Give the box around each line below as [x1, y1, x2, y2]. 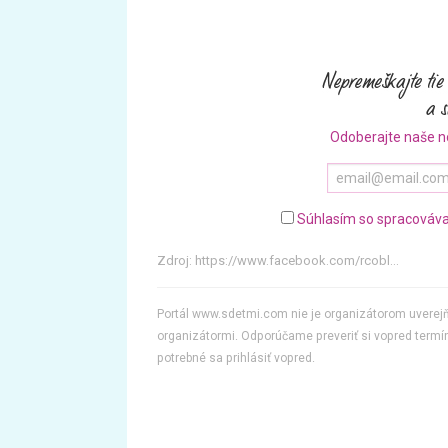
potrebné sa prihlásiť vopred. [157, 351, 315, 365]
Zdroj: [157, 253, 195, 268]
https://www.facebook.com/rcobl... [195, 253, 399, 268]
